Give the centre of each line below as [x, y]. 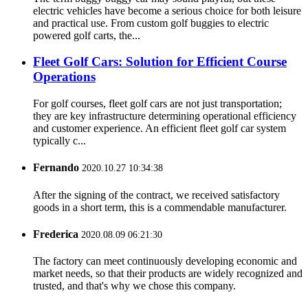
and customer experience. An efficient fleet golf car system [159, 129]
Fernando [56, 168]
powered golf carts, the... [87, 35]
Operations [64, 77]
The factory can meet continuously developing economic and [165, 261]
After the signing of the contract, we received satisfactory [156, 195]
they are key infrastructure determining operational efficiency [165, 116]
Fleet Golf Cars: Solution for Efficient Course [160, 62]
